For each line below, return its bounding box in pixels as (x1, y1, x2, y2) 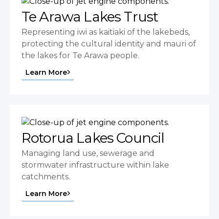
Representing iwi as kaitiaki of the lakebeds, (22, 27, 190, 37)
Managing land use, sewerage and (22, 149, 154, 158)
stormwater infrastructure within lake (22, 160, 169, 170)
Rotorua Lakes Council (22, 130, 165, 147)
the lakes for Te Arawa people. (22, 51, 139, 61)
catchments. (22, 172, 70, 182)
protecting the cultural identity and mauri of (22, 39, 196, 49)
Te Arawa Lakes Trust (22, 8, 158, 25)
